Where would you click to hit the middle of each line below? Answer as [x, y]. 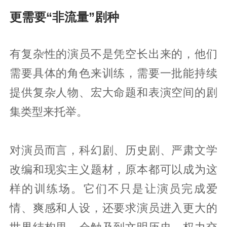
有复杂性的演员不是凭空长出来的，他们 [113, 54]
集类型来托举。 [49, 112]
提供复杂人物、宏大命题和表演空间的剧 [113, 92]
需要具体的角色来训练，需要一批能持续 [113, 73]
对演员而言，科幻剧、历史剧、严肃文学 [113, 150]
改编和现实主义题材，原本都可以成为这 [113, 169]
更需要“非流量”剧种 [65, 17]
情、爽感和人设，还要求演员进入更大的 [113, 208]
